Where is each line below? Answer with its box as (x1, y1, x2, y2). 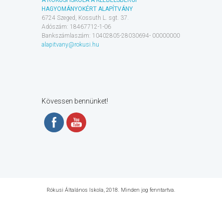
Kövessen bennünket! (42, 97, 108, 105)
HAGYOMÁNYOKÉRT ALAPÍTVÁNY (42, 5, 133, 12)
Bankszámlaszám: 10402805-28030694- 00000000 (42, 32, 180, 39)
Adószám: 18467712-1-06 (42, 23, 111, 30)
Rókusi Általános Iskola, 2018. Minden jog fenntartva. (47, 186, 175, 193)
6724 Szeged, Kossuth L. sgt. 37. (42, 14, 129, 21)
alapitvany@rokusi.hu (42, 41, 99, 48)
